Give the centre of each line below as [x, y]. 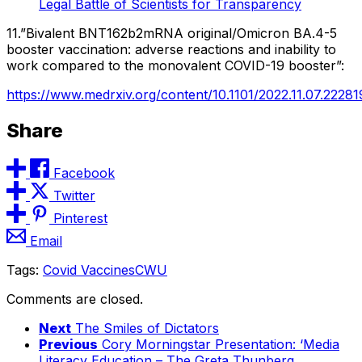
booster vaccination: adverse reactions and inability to [171, 49]
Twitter [74, 195]
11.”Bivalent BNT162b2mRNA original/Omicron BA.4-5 [172, 33]
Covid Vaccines [89, 269]
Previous [68, 344]
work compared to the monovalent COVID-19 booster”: [175, 65]
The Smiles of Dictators [147, 328]
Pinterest [80, 218]
